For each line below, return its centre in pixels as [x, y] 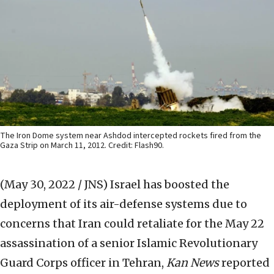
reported [244, 263]
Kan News [193, 263]
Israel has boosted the [170, 185]
